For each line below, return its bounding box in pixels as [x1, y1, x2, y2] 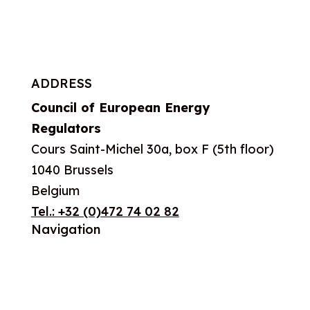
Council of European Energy [30, 100, 210, 116]
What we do [30, 279, 104, 295]
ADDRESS [30, 75, 92, 91]
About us [30, 246, 85, 262]
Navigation [30, 221, 100, 237]
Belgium [30, 183, 80, 199]
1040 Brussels [30, 162, 113, 178]
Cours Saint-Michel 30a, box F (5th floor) [30, 141, 274, 157]
